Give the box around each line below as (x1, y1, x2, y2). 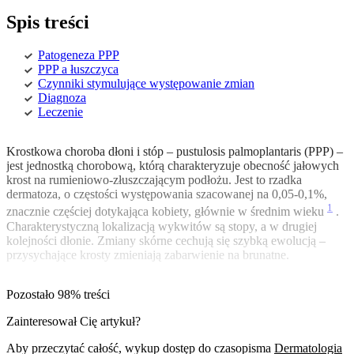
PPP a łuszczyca (38, 62, 119, 77)
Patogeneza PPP (38, 48, 119, 62)
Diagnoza (38, 91, 86, 105)
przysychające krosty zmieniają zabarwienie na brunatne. (6, 247, 289, 262)
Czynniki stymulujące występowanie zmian (38, 77, 254, 91)
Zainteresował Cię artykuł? (6, 314, 141, 328)
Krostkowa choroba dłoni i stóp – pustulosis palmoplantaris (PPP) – (6, 145, 343, 159)
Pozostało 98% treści (6, 287, 110, 301)
